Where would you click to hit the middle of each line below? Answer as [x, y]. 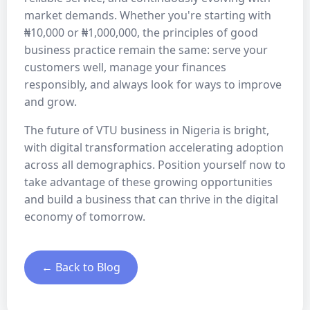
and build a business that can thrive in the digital [151, 199]
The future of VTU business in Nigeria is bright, [147, 130]
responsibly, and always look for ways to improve [153, 84]
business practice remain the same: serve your [146, 50]
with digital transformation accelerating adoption [154, 147]
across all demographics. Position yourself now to [155, 165]
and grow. [51, 102]
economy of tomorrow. [85, 217]
